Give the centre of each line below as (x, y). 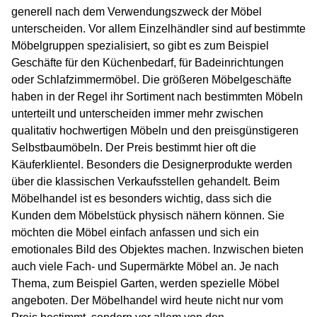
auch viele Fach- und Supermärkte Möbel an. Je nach (145, 267)
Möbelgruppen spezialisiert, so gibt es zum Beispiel (140, 46)
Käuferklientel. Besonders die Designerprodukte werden (152, 165)
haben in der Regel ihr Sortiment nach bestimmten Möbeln (157, 97)
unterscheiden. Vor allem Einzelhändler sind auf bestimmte (158, 29)
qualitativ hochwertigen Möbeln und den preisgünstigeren (155, 131)
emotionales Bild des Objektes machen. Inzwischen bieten (157, 250)
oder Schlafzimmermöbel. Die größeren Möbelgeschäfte (151, 80)
